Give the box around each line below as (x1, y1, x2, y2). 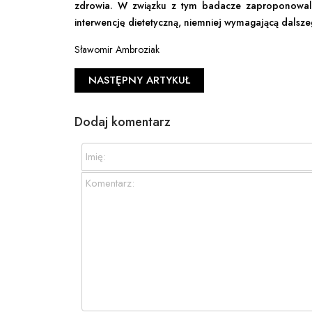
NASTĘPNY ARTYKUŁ (88, 72, 190, 88)
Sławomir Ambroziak (75, 42, 159, 56)
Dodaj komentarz (75, 112, 171, 131)
